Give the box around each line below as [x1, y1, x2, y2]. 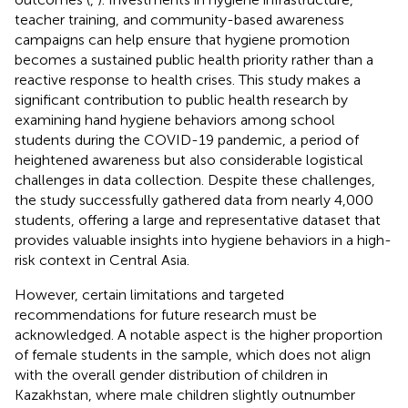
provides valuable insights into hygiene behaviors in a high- [15, 230, 392, 249]
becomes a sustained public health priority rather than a [15, 50, 373, 68]
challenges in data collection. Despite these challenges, [15, 170, 375, 189]
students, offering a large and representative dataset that [15, 210, 381, 229]
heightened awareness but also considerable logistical [15, 150, 363, 168]
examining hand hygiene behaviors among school [15, 110, 335, 128]
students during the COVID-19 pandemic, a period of [15, 130, 359, 148]
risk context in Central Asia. [15, 250, 189, 269]
